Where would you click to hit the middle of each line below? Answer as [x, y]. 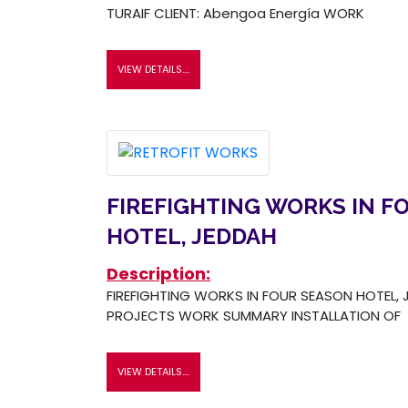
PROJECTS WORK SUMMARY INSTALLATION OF [254, 315]
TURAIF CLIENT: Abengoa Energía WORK [235, 13]
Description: [158, 273]
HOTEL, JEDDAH [192, 236]
